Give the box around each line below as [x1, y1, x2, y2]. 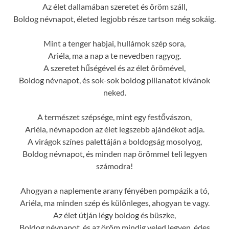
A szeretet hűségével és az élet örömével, [43, 62, 186, 73]
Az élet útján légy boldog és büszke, [53, 210, 176, 220]
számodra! [96, 161, 133, 171]
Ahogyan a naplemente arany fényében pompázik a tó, [20, 185, 209, 195]
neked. [103, 87, 126, 97]
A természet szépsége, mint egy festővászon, [37, 111, 192, 122]
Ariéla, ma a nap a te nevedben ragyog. [48, 50, 181, 60]
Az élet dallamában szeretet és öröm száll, [42, 1, 187, 11]
